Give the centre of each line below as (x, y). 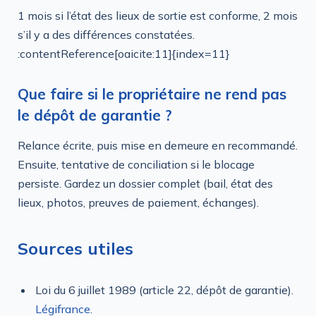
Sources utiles (75, 248)
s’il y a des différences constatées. (106, 35)
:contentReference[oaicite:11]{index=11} (124, 54)
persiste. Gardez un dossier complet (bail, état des (145, 184)
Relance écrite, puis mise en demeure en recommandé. (158, 146)
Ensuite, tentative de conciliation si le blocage (136, 165)
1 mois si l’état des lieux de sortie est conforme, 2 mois (158, 16)
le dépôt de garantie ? (95, 115)
